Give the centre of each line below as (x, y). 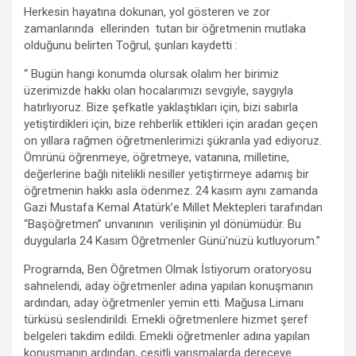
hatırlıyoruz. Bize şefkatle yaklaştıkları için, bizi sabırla (161, 107)
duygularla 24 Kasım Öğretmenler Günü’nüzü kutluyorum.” (172, 240)
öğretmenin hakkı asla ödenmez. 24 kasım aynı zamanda (171, 190)
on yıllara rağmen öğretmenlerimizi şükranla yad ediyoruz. (173, 140)
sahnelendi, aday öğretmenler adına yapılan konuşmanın (168, 286)
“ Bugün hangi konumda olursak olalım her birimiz (151, 74)
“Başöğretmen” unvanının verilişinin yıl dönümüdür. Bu (163, 224)
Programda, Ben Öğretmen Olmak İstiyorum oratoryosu (168, 269)
